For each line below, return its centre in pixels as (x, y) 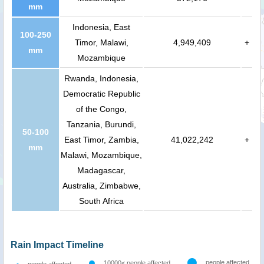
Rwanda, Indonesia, (101, 79)
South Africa (101, 201)
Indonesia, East (101, 27)
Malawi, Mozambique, (101, 155)
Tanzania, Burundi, (101, 125)
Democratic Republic (101, 94)
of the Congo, (101, 109)
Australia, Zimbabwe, (101, 186)
